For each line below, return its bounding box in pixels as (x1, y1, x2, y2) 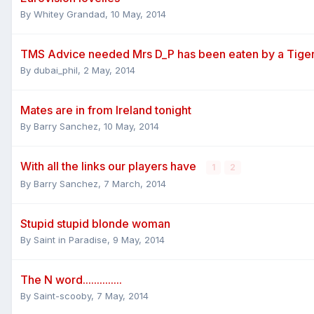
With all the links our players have (20, 158, 199, 173)
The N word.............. (20, 272, 122, 287)
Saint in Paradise (34, 233, 107, 245)
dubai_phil (34, 64, 78, 76)
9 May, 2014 (113, 233, 165, 245)
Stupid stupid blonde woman (20, 216, 170, 231)
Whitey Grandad (34, 8, 105, 20)
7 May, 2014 (97, 289, 149, 301)
